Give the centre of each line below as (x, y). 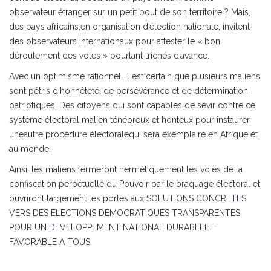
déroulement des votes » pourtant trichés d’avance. (109, 56)
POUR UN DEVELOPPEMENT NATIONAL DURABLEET (112, 228)
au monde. (30, 149)
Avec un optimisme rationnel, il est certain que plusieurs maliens (135, 77)
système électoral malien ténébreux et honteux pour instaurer (129, 120)
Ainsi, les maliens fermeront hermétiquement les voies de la (126, 170)
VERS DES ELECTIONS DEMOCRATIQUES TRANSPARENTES (125, 213)
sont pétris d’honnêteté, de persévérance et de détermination (129, 91)
